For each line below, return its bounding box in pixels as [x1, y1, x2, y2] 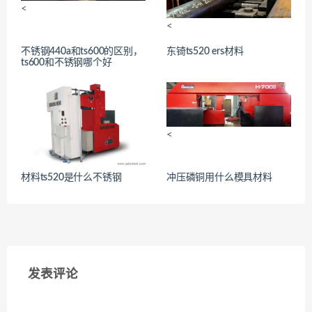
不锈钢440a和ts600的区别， [21, 46, 143, 56]
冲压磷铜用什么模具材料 [166, 173, 272, 183]
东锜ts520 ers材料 [166, 46, 244, 56]
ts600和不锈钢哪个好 [21, 57, 112, 68]
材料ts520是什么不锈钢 [21, 173, 122, 183]
